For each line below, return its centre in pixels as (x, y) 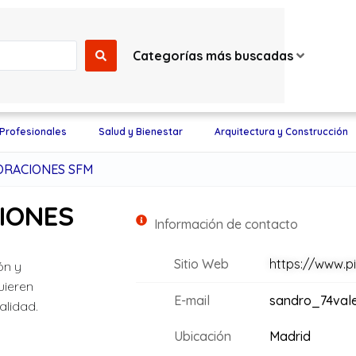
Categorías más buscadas (213, 55)
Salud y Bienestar (140, 132)
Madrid (290, 336)
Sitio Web (201, 264)
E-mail (192, 300)
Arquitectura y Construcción (281, 132)
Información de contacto (226, 224)
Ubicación (202, 336)
